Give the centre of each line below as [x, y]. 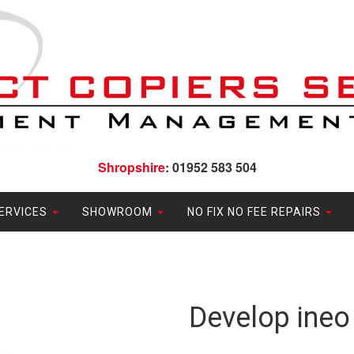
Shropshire [131, 168]
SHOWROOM [119, 212]
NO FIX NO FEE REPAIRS [256, 212]
